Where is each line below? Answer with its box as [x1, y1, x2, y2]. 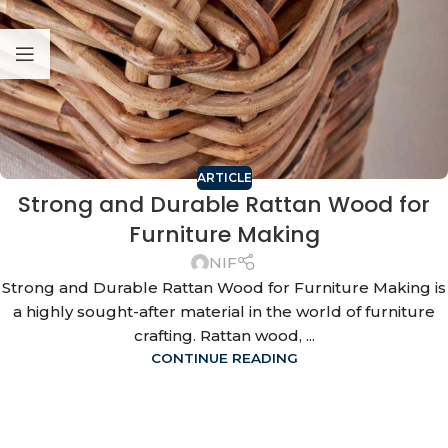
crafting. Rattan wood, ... [133, 326, 315, 346]
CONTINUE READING [150, 350, 298, 367]
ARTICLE [196, 169, 252, 185]
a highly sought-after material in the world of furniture [13, 302, 435, 322]
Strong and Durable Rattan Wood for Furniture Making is [2, 278, 446, 298]
